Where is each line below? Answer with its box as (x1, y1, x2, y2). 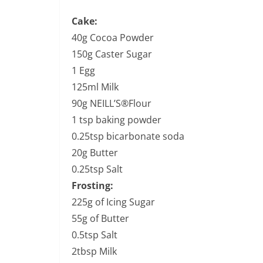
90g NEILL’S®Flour (72, 96, 151, 110)
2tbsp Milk (72, 244, 117, 258)
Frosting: (72, 178, 113, 192)
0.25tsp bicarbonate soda (72, 129, 184, 143)
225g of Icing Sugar (72, 195, 155, 208)
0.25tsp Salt (72, 162, 123, 176)
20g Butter (72, 146, 118, 159)
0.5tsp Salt (72, 228, 117, 241)
